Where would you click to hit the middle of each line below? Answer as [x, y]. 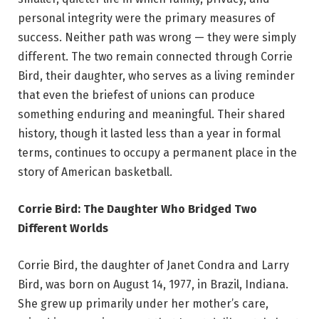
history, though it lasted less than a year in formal [149, 134]
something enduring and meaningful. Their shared [152, 115]
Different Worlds [63, 229]
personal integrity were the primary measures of [146, 19]
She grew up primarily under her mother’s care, [143, 303]
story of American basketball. [95, 172]
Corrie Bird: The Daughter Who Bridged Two [137, 209]
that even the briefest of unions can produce [136, 95]
